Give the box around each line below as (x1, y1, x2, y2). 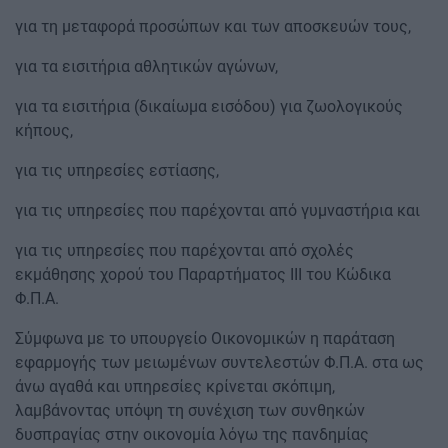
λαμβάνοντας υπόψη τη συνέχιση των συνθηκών (15, 400, 365, 420)
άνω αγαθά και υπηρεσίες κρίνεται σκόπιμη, (15, 376, 335, 396)
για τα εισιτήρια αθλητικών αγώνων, (15, 56, 278, 76)
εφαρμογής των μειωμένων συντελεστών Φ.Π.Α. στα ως (15, 352, 424, 372)
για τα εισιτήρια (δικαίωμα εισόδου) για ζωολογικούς (15, 96, 403, 116)
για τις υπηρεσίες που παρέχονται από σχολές (15, 240, 354, 260)
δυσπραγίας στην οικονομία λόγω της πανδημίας (15, 424, 369, 444)
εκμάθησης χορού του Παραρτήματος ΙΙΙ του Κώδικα (15, 264, 391, 284)
